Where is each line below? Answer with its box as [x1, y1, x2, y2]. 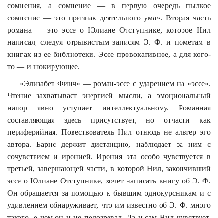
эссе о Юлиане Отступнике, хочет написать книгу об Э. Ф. [7, 176, 211, 185]
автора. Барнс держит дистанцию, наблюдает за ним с [7, 140, 211, 148]
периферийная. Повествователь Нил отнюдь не [7, 127, 176, 136]
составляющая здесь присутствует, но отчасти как [7, 115, 211, 124]
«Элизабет [20, 79, 58, 88]
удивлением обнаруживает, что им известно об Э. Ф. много [7, 200, 211, 209]
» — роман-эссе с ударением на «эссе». [76, 79, 211, 88]
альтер [175, 127, 197, 136]
